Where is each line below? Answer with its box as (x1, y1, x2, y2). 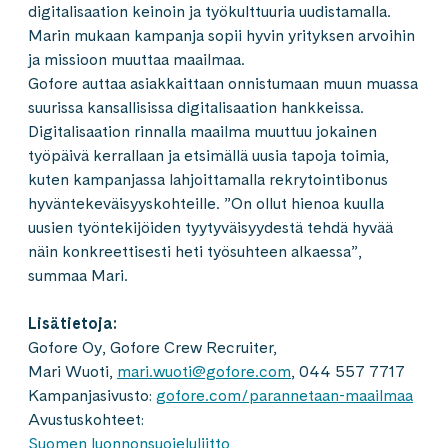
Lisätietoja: (28, 314, 117, 333)
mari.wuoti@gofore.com (117, 362, 291, 381)
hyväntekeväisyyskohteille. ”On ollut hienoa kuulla (28, 194, 384, 213)
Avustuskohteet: (28, 410, 144, 429)
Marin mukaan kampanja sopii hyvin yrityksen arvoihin (28, 26, 415, 45)
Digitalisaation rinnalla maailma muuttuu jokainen (28, 122, 377, 141)
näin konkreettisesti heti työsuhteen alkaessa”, (28, 242, 362, 261)
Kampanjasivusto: (28, 386, 156, 405)
